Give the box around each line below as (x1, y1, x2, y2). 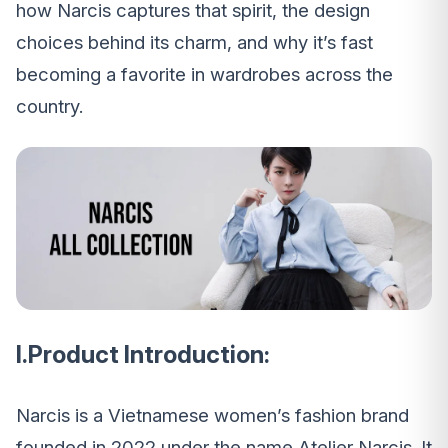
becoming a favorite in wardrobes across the (16, 63, 393, 87)
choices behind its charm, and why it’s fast (16, 31, 373, 55)
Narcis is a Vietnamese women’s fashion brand (16, 403, 409, 427)
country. (16, 95, 83, 119)
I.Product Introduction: (16, 339, 270, 369)
